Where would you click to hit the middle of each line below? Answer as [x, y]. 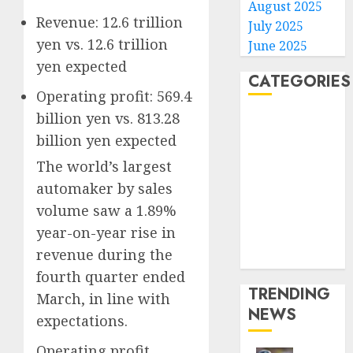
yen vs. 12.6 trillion [102, 44]
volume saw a [84, 210]
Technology [283, 239]
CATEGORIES [300, 82]
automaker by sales [104, 188]
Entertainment [293, 199]
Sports [268, 219]
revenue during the [104, 254]
